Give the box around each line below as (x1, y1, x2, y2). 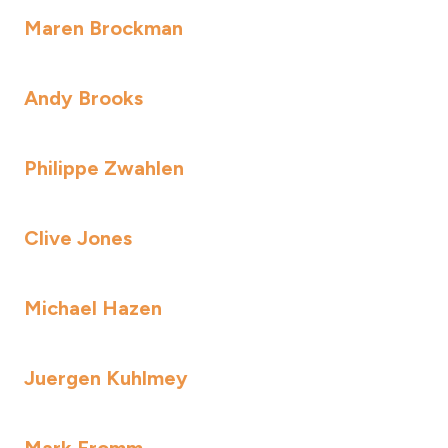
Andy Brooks (24, 86, 143, 110)
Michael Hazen (24, 296, 162, 320)
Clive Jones (24, 226, 132, 250)
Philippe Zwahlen (24, 156, 184, 180)
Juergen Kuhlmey (24, 366, 188, 390)
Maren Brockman (24, 16, 183, 40)
